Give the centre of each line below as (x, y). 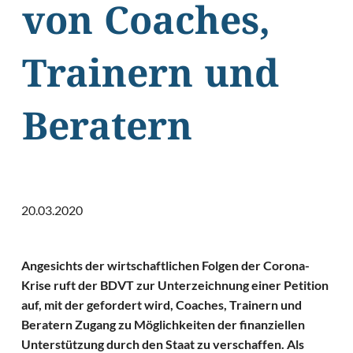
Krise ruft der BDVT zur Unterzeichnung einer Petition (175, 285)
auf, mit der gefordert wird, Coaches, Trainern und (162, 305)
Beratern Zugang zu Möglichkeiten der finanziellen (163, 325)
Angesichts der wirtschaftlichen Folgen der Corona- (166, 266)
